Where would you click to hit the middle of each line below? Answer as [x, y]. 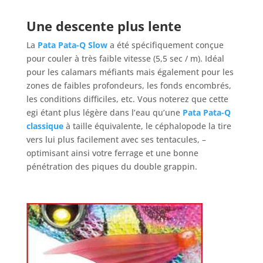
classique [45, 126]
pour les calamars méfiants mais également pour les [130, 72]
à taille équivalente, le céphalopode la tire [147, 126]
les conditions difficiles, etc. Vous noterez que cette [127, 99]
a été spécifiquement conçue [166, 45]
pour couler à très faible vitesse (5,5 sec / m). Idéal [125, 58]
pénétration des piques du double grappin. [112, 166]
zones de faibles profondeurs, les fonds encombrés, [129, 85]
